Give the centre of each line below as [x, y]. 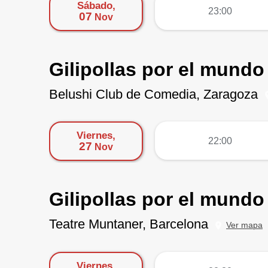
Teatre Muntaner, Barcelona [129, 224]
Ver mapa [244, 225]
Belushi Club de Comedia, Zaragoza [153, 94]
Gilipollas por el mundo [157, 200]
